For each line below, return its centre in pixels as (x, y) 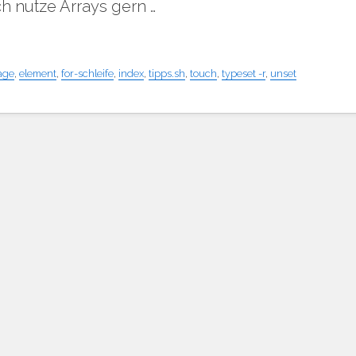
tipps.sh (167, 73)
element (38, 73)
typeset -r (244, 73)
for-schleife (87, 73)
